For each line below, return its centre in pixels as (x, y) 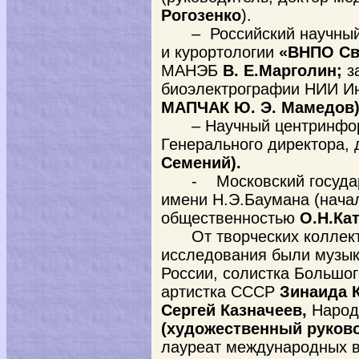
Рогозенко (201, 15)
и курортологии (218, 52)
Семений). (201, 163)
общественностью (228, 218)
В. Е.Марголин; (282, 71)
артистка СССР (220, 292)
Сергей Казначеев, (236, 310)
